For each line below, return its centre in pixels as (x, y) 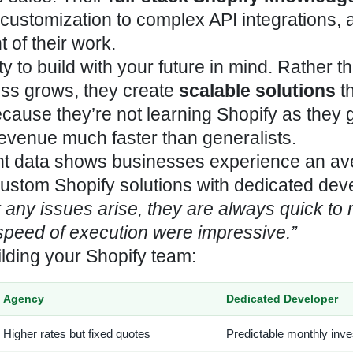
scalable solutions (257, 91)
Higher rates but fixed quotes (77, 334)
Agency (24, 299)
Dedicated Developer (282, 299)
